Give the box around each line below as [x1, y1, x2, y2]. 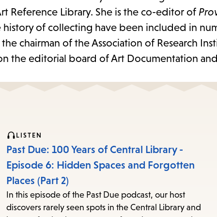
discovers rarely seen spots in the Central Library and [6, 202, 201, 213]
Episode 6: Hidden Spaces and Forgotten [6, 159, 195, 171]
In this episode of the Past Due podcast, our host [6, 190, 186, 200]
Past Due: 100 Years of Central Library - [6, 143, 184, 156]
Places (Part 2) [6, 174, 69, 187]
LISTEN [16, 131, 43, 139]
